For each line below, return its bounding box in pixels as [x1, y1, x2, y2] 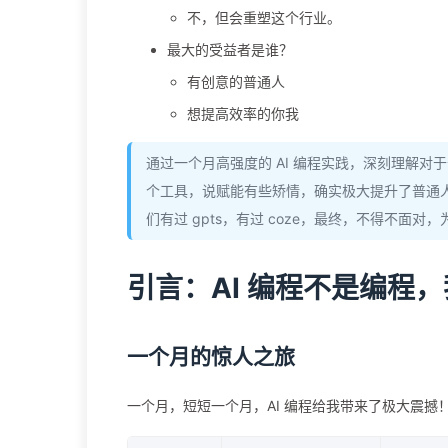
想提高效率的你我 [187, 105, 299, 122]
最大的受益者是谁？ [167, 41, 293, 58]
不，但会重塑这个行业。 [187, 9, 341, 26]
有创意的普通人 [187, 73, 285, 90]
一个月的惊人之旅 [127, 344, 295, 369]
